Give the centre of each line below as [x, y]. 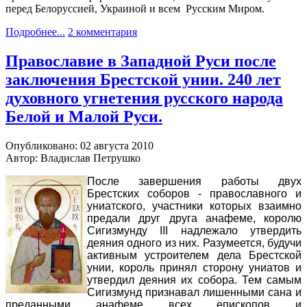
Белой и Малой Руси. [84, 117]
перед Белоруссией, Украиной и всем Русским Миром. [135, 9]
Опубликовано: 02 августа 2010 [79, 146]
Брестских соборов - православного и [194, 194]
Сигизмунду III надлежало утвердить [194, 231]
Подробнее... [35, 32]
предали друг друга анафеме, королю [194, 219]
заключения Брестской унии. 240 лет [143, 80]
